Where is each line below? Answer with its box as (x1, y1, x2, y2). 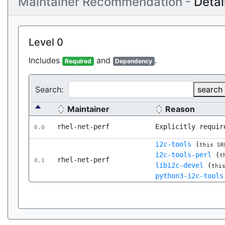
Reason (165, 104, 195, 114)
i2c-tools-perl (155, 151, 211, 159)
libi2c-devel (155, 161, 203, 169)
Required (64, 57, 91, 65)
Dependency (115, 57, 153, 65)
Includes (29, 55, 62, 65)
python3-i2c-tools (155, 172, 223, 180)
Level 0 (29, 36, 63, 48)
